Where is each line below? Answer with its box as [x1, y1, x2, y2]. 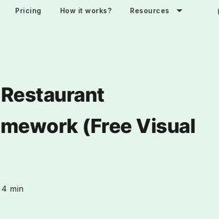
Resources [130, 6, 170, 15]
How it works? [60, 6, 111, 15]
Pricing [15, 6, 42, 15]
